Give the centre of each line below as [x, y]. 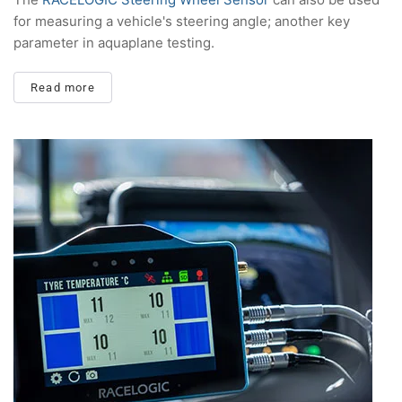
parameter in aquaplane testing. [114, 43]
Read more [63, 88]
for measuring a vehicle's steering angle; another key [182, 22]
